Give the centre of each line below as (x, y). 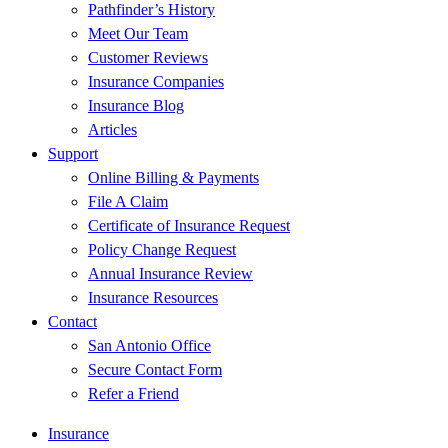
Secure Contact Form (155, 369)
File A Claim (128, 201)
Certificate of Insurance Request (189, 225)
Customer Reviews (148, 57)
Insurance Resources (153, 297)
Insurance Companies (156, 81)
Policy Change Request (162, 249)
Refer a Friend (133, 393)
